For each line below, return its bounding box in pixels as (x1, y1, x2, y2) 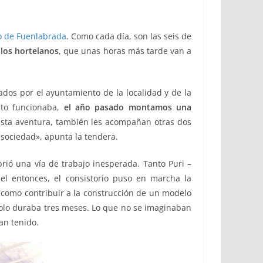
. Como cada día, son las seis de (66, 30, 191, 42)
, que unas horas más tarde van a (59, 45, 192, 56)
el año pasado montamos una (63, 101, 192, 113)
